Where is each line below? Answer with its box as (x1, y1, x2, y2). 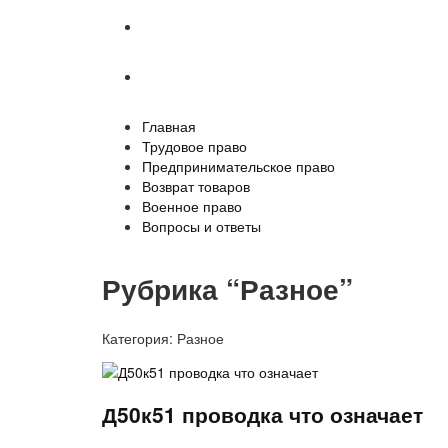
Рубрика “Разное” (102, 267, 353, 309)
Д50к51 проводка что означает (102, 398, 423, 429)
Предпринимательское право (142, 156, 335, 176)
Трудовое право (142, 136, 247, 156)
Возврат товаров (142, 176, 250, 196)
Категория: (102, 327, 177, 348)
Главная (142, 116, 196, 136)
